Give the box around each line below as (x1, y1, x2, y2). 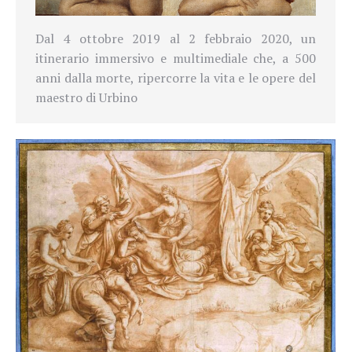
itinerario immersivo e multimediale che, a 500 (35, 49, 316, 68)
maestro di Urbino (35, 89, 137, 107)
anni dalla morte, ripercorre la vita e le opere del (35, 69, 316, 87)
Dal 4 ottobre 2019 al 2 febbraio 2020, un (35, 30, 316, 48)
